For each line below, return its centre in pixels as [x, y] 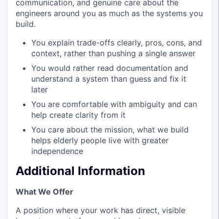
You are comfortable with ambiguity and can [114, 104]
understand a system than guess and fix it [109, 78]
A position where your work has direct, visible [100, 210]
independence [57, 151]
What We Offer [44, 192]
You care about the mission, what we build [110, 129]
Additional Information [80, 171]
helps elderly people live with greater [100, 140]
